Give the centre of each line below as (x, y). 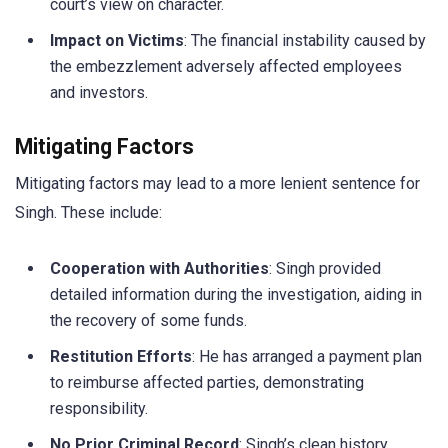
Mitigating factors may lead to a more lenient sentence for (217, 184)
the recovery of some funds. (148, 320)
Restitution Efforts (121, 356)
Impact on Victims (117, 41)
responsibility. (99, 408)
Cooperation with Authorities (159, 268)
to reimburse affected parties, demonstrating (207, 382)
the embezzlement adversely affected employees (226, 67)
